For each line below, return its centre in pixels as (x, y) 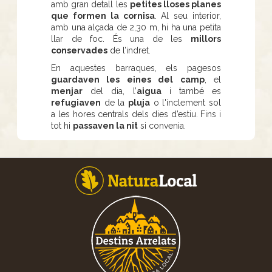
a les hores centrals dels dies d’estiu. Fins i (136, 114)
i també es (191, 91)
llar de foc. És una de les (121, 39)
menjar (67, 91)
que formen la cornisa (103, 15)
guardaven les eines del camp (128, 79)
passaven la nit (105, 125)
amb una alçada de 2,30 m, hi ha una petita (136, 27)
